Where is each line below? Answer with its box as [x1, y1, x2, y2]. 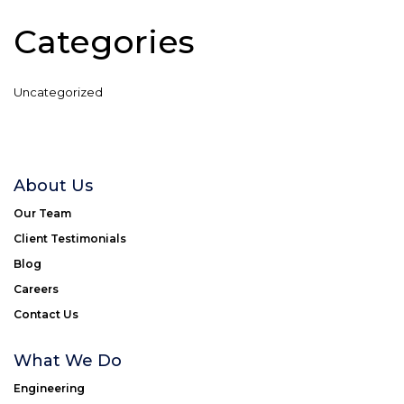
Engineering [14, 381, 85, 395]
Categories [14, 21, 195, 61]
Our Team [14, 206, 71, 220]
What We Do [14, 350, 122, 371]
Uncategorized [14, 84, 103, 99]
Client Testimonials [14, 231, 126, 245]
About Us [14, 175, 93, 196]
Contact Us [14, 307, 78, 321]
